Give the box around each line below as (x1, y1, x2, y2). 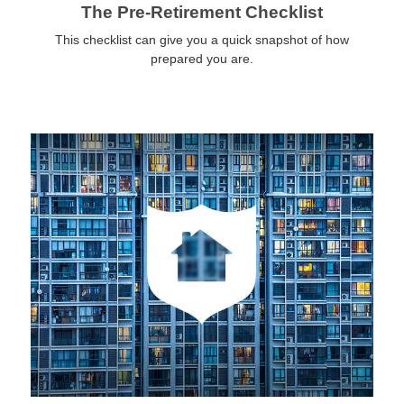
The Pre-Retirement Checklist (81, 3, 323, 23)
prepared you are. (151, 51, 253, 67)
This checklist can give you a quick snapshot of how (55, 32, 349, 48)
